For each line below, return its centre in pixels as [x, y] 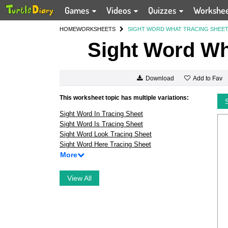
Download [160, 79]
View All [79, 178]
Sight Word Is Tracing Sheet [101, 124]
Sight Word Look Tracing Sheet [106, 134]
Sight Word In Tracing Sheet [101, 114]
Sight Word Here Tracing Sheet [105, 144]
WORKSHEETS [96, 29]
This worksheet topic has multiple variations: [124, 98]
